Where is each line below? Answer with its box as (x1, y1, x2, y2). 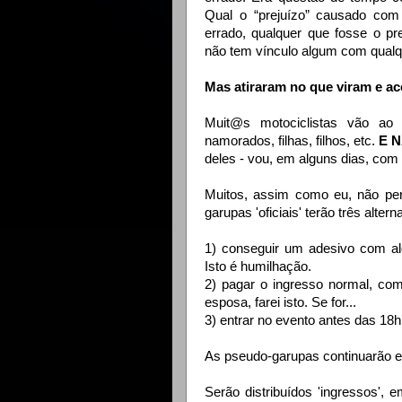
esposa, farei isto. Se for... (205, 295, 356, 310)
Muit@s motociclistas (205, 116, 347, 131)
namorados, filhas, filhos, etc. (205, 134, 379, 149)
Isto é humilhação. (205, 259, 311, 275)
